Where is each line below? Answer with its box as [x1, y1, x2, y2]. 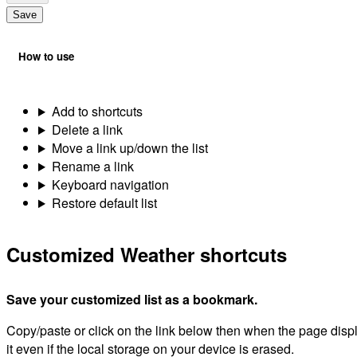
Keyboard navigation [51, 175, 169, 194]
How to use [18, 48, 74, 64]
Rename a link [51, 157, 134, 176]
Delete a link [51, 120, 123, 139]
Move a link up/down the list [51, 139, 208, 158]
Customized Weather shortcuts [6, 241, 287, 268]
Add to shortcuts [51, 102, 143, 121]
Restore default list [51, 194, 157, 213]
